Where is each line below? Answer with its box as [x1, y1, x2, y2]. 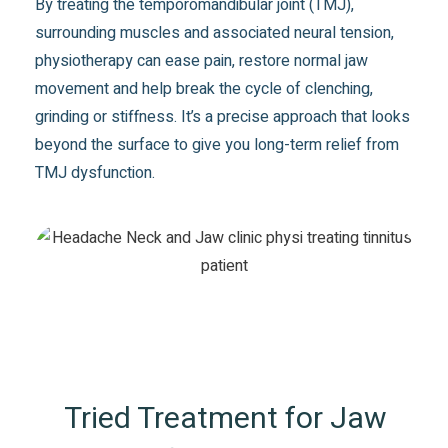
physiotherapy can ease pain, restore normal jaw [35, 48, 369, 73]
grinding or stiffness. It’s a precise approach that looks [35, 104, 411, 129]
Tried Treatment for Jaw [64, 396, 388, 441]
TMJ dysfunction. [35, 160, 156, 185]
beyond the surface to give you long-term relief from [35, 132, 400, 157]
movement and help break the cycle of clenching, [35, 76, 374, 101]
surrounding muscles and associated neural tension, [35, 20, 395, 45]
